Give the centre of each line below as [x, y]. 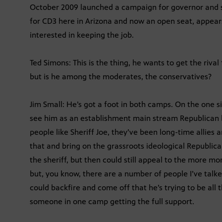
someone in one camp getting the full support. [112, 202]
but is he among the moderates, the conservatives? [121, 77]
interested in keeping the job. [82, 35]
